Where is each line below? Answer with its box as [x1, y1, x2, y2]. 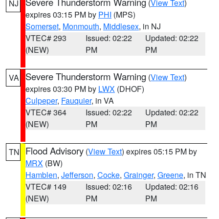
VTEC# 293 [25, 32, 66, 44]
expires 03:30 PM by [25, 83, 98, 94]
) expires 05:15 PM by [122, 146, 197, 157]
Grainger [124, 169, 153, 180]
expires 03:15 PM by [25, 9, 98, 20]
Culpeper [25, 95, 57, 106]
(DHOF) [115, 83, 144, 94]
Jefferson [61, 169, 93, 180]
